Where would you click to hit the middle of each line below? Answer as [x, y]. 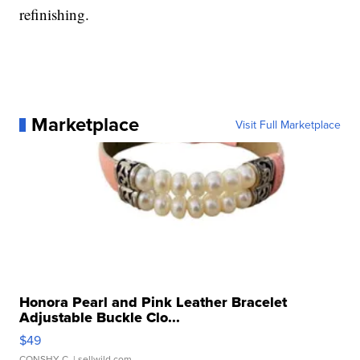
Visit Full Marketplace [288, 125]
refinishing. [55, 14]
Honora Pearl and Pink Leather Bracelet [153, 303]
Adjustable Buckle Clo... [100, 318]
